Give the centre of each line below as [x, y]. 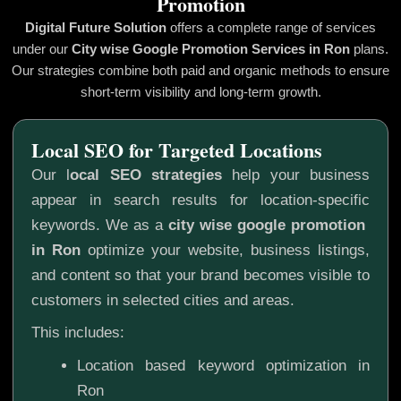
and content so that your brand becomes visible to [200, 275]
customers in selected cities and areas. [163, 300]
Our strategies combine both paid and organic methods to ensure [200, 71]
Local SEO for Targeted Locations [177, 149]
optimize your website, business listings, [225, 250]
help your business [296, 175]
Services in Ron [303, 49]
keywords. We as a [100, 225]
